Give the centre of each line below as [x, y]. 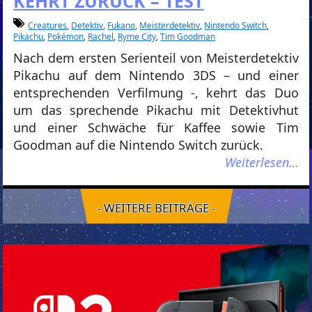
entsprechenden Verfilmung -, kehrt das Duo [156, 93]
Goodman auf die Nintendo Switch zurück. [139, 145]
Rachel [101, 37]
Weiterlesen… [262, 163]
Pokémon [66, 37]
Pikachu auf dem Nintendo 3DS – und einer [156, 76]
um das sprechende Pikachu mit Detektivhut [156, 110]
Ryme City [137, 37]
